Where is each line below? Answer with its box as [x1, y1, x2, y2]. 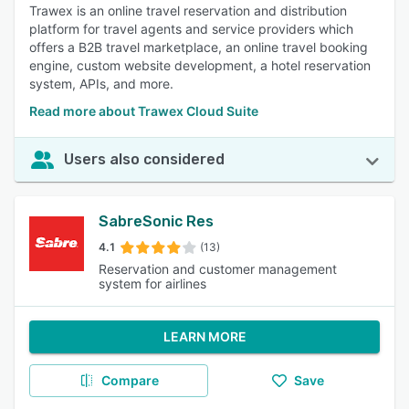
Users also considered [64, 151, 225, 168]
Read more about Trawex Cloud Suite [29, 103, 258, 119]
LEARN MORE [163, 329, 246, 344]
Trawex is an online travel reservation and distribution [29, 3, 347, 18]
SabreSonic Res [99, 213, 214, 230]
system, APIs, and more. [29, 76, 173, 91]
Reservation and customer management [99, 261, 337, 277]
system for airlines [99, 276, 206, 291]
